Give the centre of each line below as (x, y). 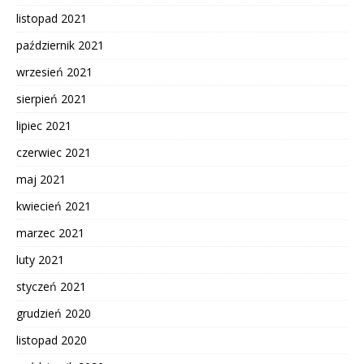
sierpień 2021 (52, 99)
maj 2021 (41, 180)
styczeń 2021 (51, 287)
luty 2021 (40, 260)
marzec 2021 (50, 233)
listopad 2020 (52, 340)
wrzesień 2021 (54, 72)
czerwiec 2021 (54, 153)
